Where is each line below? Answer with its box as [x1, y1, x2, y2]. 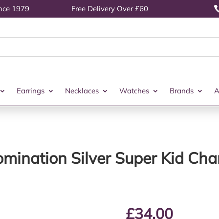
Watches [119, 86, 149, 95]
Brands [169, 86, 194, 95]
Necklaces [65, 86, 99, 95]
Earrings [16, 86, 44, 95]
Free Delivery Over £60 [71, 4, 148, 13]
